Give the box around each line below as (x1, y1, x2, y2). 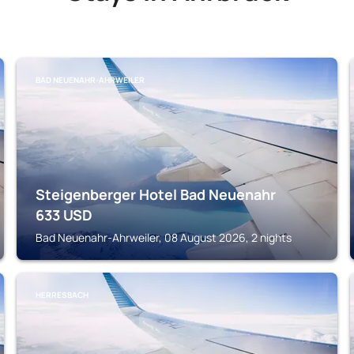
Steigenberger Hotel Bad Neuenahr (36, 185, 277, 204)
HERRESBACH (36, 289, 89, 300)
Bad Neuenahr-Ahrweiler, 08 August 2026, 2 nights (36, 230, 292, 245)
